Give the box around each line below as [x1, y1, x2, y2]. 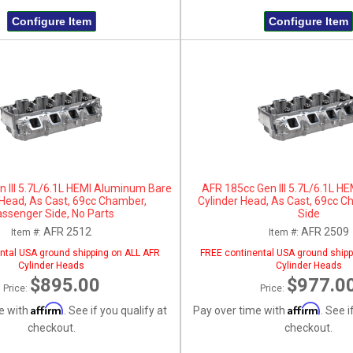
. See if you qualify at [63, 303, 167, 317]
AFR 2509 [300, 225, 349, 238]
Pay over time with [193, 303, 288, 317]
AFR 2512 [43, 225, 92, 238]
